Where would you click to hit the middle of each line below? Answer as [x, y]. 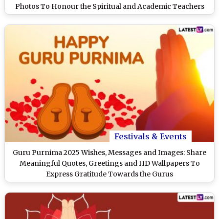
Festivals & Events [151, 137]
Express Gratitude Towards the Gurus [109, 174]
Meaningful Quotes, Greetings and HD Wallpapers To [109, 164]
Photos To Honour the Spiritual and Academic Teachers [109, 6]
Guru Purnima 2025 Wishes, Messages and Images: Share [109, 153]
